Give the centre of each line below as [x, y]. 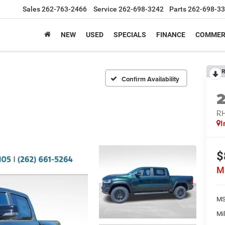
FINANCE [171, 34]
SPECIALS [130, 34]
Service [105, 9]
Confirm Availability [150, 79]
